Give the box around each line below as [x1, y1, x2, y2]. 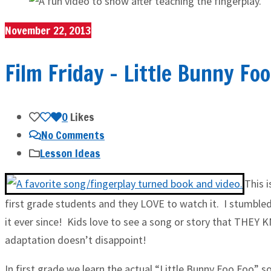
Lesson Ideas [40, 145, 100, 161]
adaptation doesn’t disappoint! [5, 233, 146, 247]
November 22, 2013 [5, 22, 91, 38]
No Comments [41, 127, 105, 143]
